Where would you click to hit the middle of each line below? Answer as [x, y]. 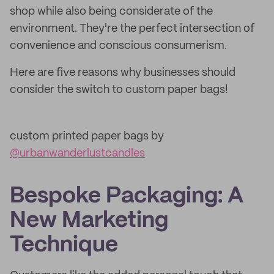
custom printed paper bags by [87, 136]
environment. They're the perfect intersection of [132, 29]
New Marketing [89, 221]
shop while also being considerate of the [111, 12]
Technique [64, 245]
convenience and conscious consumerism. [118, 46]
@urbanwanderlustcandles [77, 154]
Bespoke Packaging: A [127, 196]
